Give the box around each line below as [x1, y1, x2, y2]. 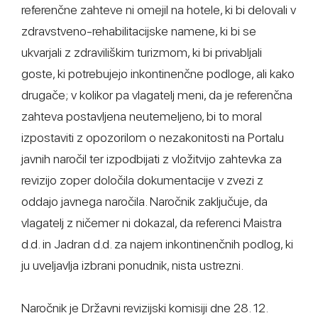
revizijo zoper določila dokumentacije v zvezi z [21, 172, 263, 187]
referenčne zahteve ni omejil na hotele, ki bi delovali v [21, 2, 296, 17]
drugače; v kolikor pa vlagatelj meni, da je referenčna [21, 87, 292, 102]
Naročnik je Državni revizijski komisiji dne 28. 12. [21, 300, 268, 315]
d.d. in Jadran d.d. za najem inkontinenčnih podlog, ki [21, 236, 293, 251]
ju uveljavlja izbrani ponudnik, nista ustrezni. [21, 258, 243, 273]
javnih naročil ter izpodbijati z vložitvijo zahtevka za [21, 151, 282, 166]
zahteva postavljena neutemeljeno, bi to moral [21, 109, 262, 124]
